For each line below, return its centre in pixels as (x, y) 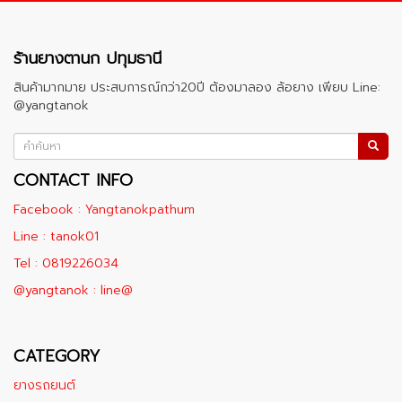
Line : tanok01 (56, 236)
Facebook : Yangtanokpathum (104, 210)
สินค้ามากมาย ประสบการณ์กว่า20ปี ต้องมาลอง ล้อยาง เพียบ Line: (197, 87)
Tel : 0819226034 (66, 263)
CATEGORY (57, 356)
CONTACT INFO (73, 180)
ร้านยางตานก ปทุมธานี (87, 58)
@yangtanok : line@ (73, 290)
